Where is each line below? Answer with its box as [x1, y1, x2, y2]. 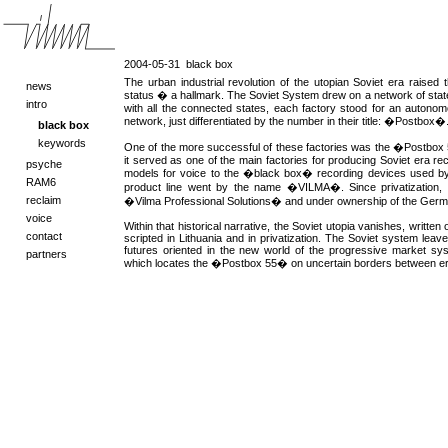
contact [26, 230, 62, 242]
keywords [38, 137, 86, 149]
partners [26, 248, 67, 260]
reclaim [26, 194, 61, 206]
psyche [26, 158, 62, 170]
